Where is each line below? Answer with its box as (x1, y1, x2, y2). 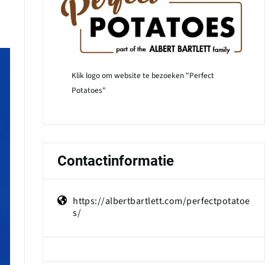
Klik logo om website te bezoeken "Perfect (71, 69, 214, 81)
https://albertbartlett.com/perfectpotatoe (73, 194, 250, 208)
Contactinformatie (57, 152, 174, 169)
